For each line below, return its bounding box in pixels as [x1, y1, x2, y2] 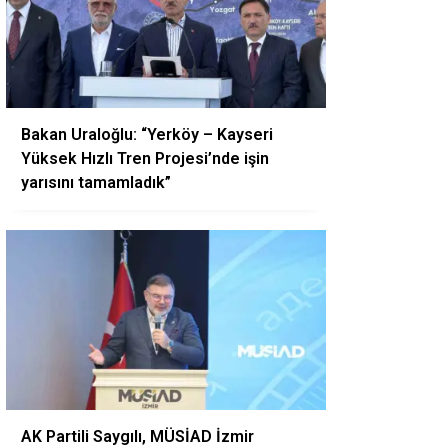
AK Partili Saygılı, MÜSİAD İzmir [21, 427, 254, 446]
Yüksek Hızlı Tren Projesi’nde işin [21, 149, 269, 168]
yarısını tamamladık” [21, 173, 171, 192]
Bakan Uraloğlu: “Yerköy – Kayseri [21, 125, 273, 144]
